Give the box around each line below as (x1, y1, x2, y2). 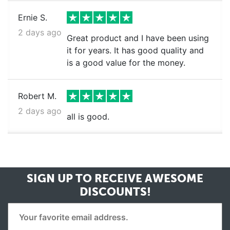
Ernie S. (18, 12, 47, 23)
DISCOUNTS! (79, 185, 151, 198)
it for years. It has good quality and (66, 45, 204, 55)
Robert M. (18, 91, 56, 101)
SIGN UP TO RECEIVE (27, 171, 142, 185)
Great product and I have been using (66, 33, 209, 43)
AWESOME (142, 171, 203, 185)
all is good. (66, 111, 109, 122)
